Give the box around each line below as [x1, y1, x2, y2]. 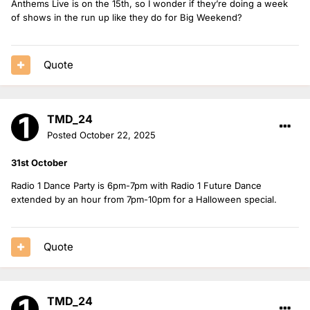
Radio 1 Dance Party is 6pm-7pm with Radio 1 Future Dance [11, 179, 262, 191]
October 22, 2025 [80, 129, 156, 140]
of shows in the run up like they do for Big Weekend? [11, 11, 242, 23]
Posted [47, 129, 80, 140]
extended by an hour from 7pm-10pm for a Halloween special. [11, 193, 277, 205]
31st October [11, 156, 67, 168]
